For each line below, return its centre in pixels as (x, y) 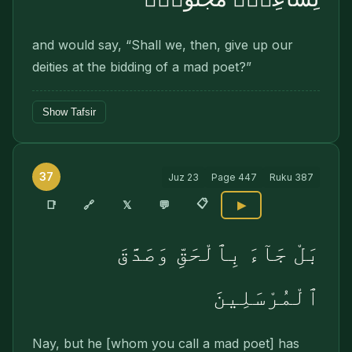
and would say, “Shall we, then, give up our (163, 45)
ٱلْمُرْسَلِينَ (266, 297)
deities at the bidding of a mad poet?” (142, 67)
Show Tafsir (69, 112)
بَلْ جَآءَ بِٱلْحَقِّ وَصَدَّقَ (218, 253)
